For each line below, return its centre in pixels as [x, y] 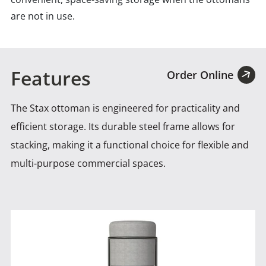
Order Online [200, 75]
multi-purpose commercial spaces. [88, 163]
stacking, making [49, 145]
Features [51, 78]
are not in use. [43, 16]
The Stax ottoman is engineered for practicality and [125, 108]
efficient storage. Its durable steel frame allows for [123, 126]
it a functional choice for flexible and [168, 145]
